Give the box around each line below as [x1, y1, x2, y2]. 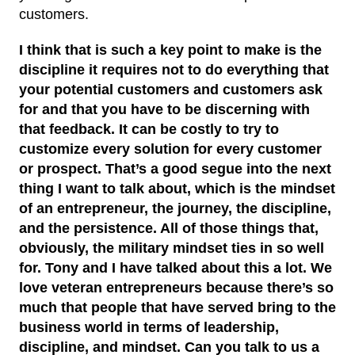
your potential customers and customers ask [19, 81, 323, 97]
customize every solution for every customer [19, 140, 322, 157]
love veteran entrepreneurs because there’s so [19, 279, 334, 296]
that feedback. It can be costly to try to [19, 120, 279, 137]
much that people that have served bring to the [19, 299, 336, 315]
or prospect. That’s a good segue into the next [19, 160, 331, 177]
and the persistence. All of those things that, [19, 219, 319, 236]
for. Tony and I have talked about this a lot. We [19, 259, 332, 276]
